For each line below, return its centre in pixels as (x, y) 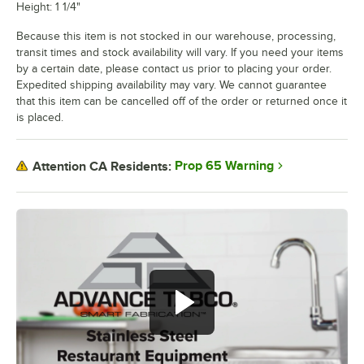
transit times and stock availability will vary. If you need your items (180, 53)
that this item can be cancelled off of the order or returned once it (182, 102)
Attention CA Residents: (102, 166)
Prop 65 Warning (224, 166)
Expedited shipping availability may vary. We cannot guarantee (171, 85)
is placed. (40, 118)
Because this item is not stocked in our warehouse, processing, (176, 37)
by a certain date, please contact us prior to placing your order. (174, 69)
